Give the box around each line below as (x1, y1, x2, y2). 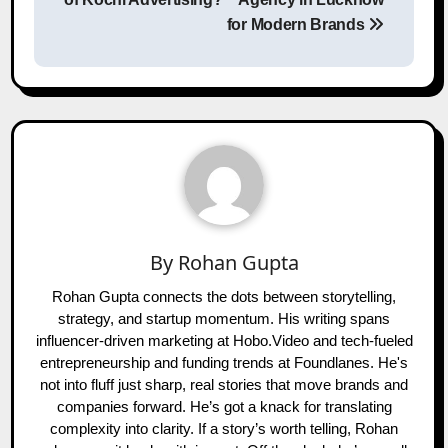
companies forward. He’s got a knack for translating (56, 398, 392, 416)
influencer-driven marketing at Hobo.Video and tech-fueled (35, 332, 413, 350)
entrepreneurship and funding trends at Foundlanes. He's (40, 354, 408, 372)
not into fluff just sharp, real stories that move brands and (40, 376, 408, 394)
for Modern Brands (226, 15, 369, 33)
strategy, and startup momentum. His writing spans (58, 310, 390, 328)
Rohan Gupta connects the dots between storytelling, (52, 288, 396, 306)
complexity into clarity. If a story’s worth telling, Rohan (50, 420, 398, 438)
